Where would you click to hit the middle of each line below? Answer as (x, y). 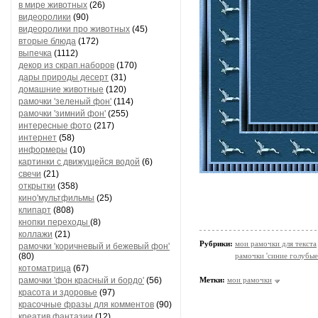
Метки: (212, 280)
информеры (43, 150)
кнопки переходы (54, 222)
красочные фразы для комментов (86, 305)
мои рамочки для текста (276, 243)
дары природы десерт (64, 77)
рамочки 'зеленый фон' (65, 102)
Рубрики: (217, 243)
